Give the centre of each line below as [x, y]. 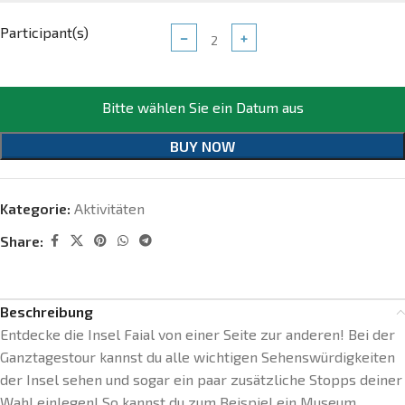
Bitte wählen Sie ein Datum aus [202, 107]
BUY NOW [202, 146]
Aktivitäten [109, 208]
